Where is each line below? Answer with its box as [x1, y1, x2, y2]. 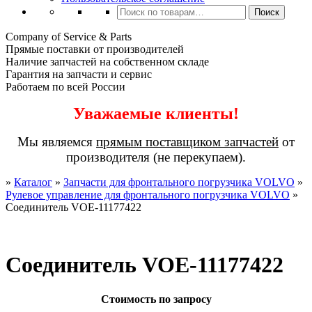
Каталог [14, 176, 52, 188]
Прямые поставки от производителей [6, 43, 184, 55]
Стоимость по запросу [100, 292, 212, 305]
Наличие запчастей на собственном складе [6, 56, 209, 68]
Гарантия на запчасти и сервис [6, 68, 152, 80]
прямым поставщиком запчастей [96, 134, 279, 149]
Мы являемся [17, 134, 96, 149]
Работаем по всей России [6, 81, 125, 93]
